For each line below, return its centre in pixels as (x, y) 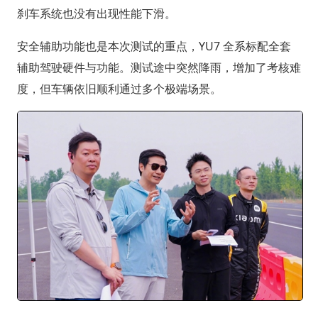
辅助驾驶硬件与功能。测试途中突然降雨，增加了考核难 (159, 67)
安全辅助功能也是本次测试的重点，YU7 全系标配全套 (154, 46)
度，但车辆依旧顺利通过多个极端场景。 (119, 88)
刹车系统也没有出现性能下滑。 (96, 13)
